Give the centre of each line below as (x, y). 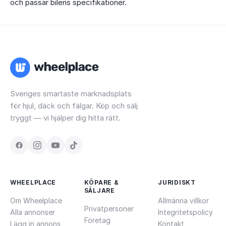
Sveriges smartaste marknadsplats (71, 94)
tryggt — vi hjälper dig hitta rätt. (65, 118)
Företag (97, 220)
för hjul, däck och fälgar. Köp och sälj (74, 106)
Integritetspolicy (186, 212)
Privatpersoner (109, 209)
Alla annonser (33, 212)
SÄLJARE (99, 190)
